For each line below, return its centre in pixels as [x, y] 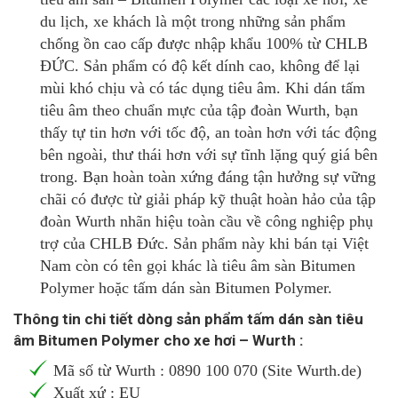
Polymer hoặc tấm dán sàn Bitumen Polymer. [186, 288]
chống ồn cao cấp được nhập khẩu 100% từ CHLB [204, 44]
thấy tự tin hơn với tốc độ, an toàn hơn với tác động [208, 133]
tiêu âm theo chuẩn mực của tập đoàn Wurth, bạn [199, 111]
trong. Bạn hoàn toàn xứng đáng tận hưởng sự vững [208, 177]
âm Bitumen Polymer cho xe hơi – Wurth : [158, 341]
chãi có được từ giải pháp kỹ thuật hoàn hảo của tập [208, 199]
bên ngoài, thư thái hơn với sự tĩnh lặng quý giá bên [209, 155]
